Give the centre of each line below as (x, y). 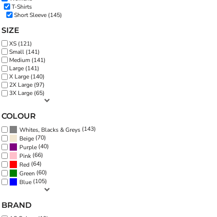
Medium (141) (27, 60)
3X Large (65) (27, 93)
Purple (28, 147)
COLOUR (19, 116)
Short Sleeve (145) (38, 15)
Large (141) (24, 69)
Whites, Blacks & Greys (50, 130)
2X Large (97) (27, 85)
